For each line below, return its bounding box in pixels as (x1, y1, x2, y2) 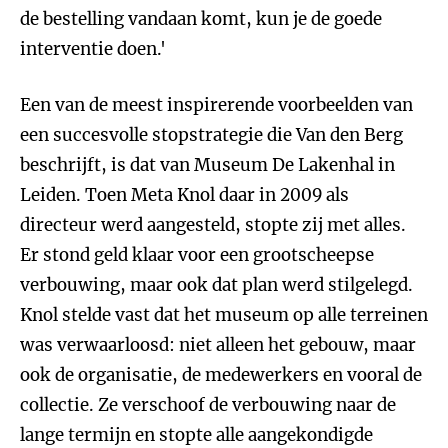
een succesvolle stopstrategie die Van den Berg (20, 124, 403, 146)
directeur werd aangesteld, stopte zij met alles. (20, 214, 406, 236)
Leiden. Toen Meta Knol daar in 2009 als (20, 184, 349, 206)
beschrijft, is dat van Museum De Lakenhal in (20, 154, 395, 176)
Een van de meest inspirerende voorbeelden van (20, 94, 413, 116)
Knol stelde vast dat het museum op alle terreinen (20, 304, 428, 326)
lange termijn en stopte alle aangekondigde (20, 424, 373, 446)
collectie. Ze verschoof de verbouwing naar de (20, 394, 396, 416)
